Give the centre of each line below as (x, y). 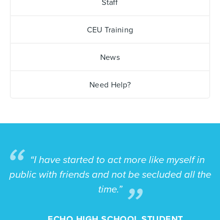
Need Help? (110, 85)
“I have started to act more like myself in (117, 160)
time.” (110, 189)
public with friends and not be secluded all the (110, 175)
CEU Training (110, 30)
